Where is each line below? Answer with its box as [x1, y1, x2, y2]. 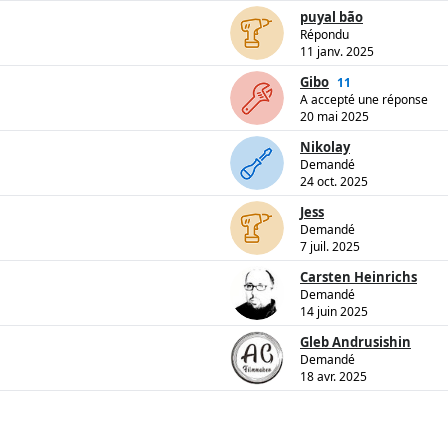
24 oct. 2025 [300, 173, 368, 191]
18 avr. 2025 [300, 368, 367, 386]
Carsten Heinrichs [300, 268, 417, 287]
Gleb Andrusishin [300, 333, 411, 352]
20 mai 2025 [300, 108, 369, 126]
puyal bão [300, 8, 363, 27]
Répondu [300, 26, 349, 44]
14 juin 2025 [300, 303, 368, 321]
